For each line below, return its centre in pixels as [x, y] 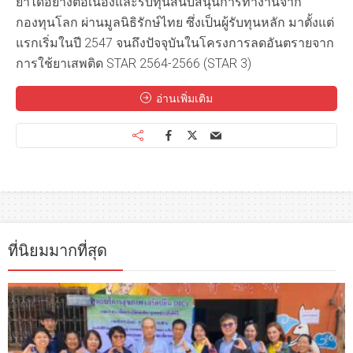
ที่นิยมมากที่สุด [58, 251]
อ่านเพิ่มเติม [184, 99]
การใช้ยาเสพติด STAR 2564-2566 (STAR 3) [134, 64]
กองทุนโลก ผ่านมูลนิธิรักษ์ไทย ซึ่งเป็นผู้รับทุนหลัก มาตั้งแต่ [175, 23]
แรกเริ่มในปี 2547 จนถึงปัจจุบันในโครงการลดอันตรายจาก [175, 43]
